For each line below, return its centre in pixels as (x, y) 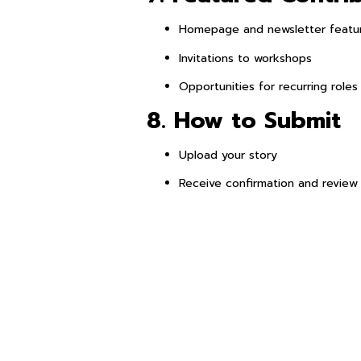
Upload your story (228, 155)
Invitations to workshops (245, 58)
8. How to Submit (244, 120)
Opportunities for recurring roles (268, 87)
